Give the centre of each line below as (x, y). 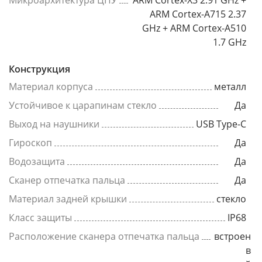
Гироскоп (30, 143)
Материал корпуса (51, 87)
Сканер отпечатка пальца (67, 180)
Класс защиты (40, 218)
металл (230, 87)
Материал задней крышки (68, 199)
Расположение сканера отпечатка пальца (104, 236)
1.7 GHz (230, 42)
